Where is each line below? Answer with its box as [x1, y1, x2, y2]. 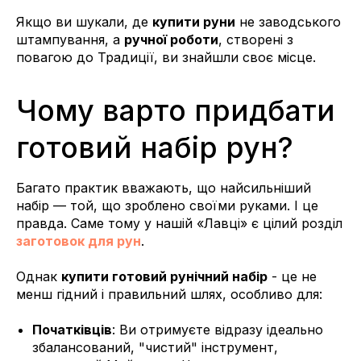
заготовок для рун [16, 232, 141, 249]
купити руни [152, 13, 235, 30]
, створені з [218, 31, 293, 48]
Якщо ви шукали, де [16, 13, 152, 30]
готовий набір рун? [16, 129, 293, 165]
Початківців [32, 321, 112, 338]
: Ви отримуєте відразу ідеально [112, 321, 323, 338]
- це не [268, 268, 317, 284]
